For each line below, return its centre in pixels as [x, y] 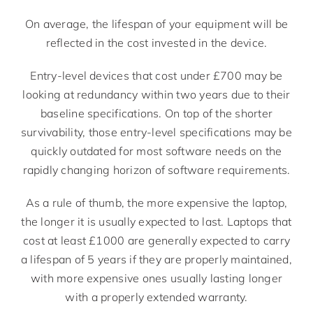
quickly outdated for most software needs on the [156, 151]
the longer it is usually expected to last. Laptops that [156, 221]
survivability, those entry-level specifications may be [156, 132]
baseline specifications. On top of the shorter [156, 113]
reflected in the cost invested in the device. [156, 42]
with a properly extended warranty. [156, 297]
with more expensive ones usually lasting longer [156, 278]
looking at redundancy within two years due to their [156, 94]
